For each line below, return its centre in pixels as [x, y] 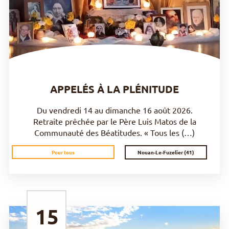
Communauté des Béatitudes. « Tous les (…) [114, 132]
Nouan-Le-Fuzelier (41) [166, 152]
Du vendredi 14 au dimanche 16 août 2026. [114, 110]
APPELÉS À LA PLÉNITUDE [114, 89]
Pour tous [63, 152]
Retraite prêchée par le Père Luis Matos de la [114, 121]
